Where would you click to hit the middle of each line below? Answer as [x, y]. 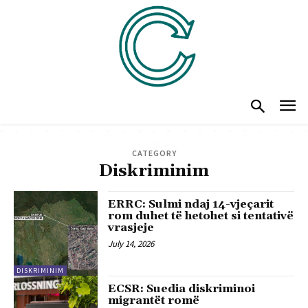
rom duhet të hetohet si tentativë [201, 216]
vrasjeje [131, 228]
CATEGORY [154, 153]
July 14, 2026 [131, 244]
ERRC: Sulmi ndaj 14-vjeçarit [191, 205]
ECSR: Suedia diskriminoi [182, 288]
